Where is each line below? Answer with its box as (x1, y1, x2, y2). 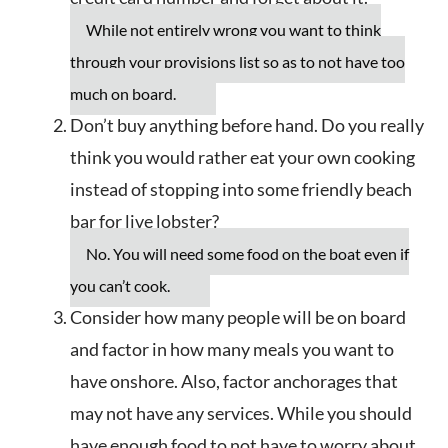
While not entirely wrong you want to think (86, 20, 381, 40)
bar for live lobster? (70, 210, 219, 233)
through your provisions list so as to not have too (70, 52, 405, 72)
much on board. (70, 84, 176, 104)
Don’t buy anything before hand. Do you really (70, 114, 424, 137)
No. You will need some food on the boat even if (86, 244, 409, 264)
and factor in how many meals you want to (70, 338, 394, 361)
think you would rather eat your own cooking (70, 146, 415, 169)
